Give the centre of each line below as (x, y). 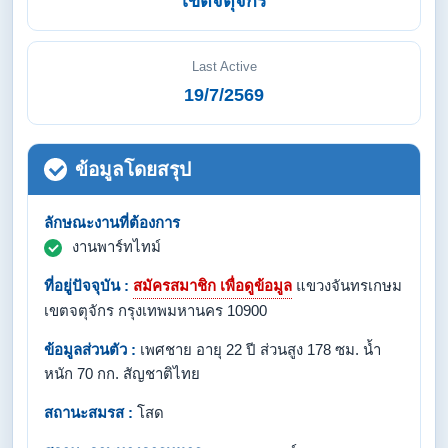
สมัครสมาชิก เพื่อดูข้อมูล (212, 285)
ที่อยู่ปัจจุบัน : (86, 285)
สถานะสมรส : (88, 412)
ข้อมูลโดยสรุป (133, 169)
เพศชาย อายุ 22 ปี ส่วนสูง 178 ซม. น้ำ (258, 349)
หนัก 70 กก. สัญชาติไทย (122, 373)
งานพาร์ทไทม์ (116, 246)
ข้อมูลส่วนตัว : (90, 349)
